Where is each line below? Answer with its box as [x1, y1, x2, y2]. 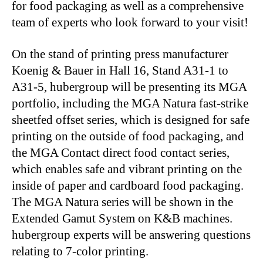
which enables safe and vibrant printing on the [12, 162, 242, 176]
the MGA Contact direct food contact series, [12, 146, 230, 160]
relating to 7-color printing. [12, 244, 149, 258]
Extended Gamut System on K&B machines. [12, 211, 232, 225]
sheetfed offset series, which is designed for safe [12, 113, 249, 127]
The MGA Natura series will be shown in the [12, 195, 233, 209]
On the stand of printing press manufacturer [12, 47, 228, 61]
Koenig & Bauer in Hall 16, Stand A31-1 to [12, 63, 228, 77]
